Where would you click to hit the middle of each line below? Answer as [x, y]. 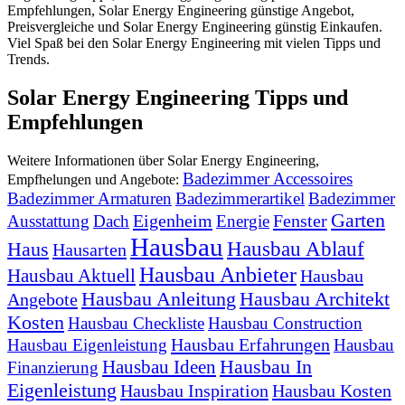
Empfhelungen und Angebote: [95, 179]
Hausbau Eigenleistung [87, 344]
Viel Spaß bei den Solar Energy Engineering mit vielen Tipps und [194, 43]
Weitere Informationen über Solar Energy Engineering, [163, 160]
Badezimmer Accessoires [268, 178]
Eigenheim [173, 220]
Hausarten [89, 249]
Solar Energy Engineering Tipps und [178, 98]
